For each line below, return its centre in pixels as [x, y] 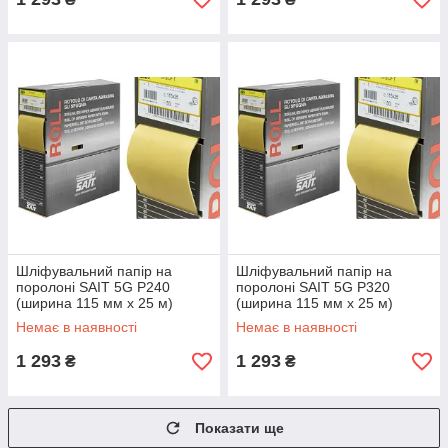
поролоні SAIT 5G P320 [313, 287]
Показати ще [239, 428]
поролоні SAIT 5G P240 [93, 287]
